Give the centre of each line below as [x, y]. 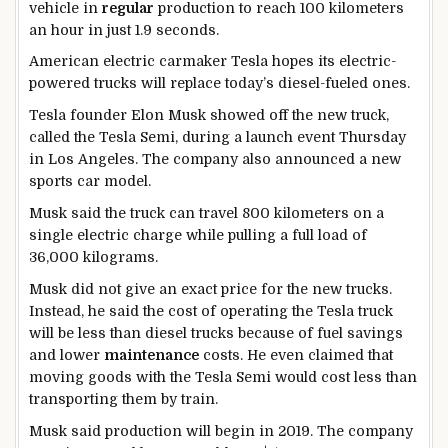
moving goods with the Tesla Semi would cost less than [223, 376]
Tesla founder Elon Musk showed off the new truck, [209, 115]
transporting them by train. [123, 398]
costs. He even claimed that [296, 354]
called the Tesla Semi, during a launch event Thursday [217, 137]
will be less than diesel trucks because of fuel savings [216, 332]
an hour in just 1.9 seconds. [124, 29]
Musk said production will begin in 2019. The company [221, 430]
